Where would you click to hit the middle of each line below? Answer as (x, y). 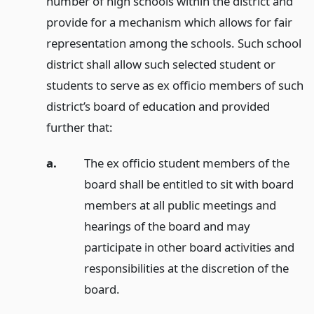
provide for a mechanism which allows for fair (169, 22)
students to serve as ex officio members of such (175, 86)
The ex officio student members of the (186, 163)
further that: (79, 128)
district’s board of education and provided (158, 107)
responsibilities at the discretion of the (186, 268)
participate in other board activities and (189, 247)
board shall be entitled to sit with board (189, 184)
